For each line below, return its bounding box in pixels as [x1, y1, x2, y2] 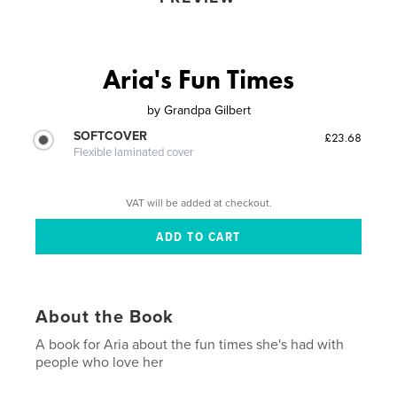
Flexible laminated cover [74, 144, 194, 160]
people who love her [35, 353, 164, 371]
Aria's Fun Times [103, 62, 294, 97]
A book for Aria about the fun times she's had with [35, 335, 345, 354]
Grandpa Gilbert [163, 102, 251, 118]
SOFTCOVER [74, 128, 148, 144]
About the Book [35, 306, 175, 328]
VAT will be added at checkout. [125, 197, 272, 210]
